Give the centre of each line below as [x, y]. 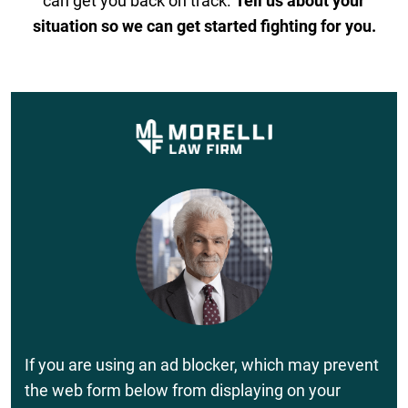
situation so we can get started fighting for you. [204, 25]
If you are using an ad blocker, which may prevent [202, 364]
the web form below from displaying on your [183, 390]
